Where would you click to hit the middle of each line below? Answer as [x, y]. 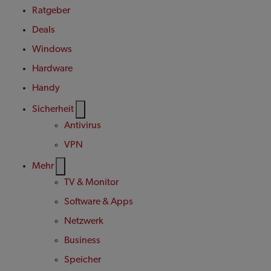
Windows [52, 50]
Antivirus [82, 126]
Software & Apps [98, 202]
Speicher [82, 260]
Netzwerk [83, 222]
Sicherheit [53, 110]
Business [82, 241]
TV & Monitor [91, 183]
